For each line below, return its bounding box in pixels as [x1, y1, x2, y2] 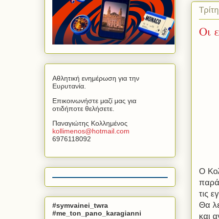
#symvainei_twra [52, 201, 108, 209]
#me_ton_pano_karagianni [52, 209, 141, 217]
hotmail [92, 127, 114, 135]
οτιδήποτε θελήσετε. [52, 105, 114, 113]
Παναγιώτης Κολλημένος [52, 119, 128, 128]
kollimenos [52, 127, 85, 135]
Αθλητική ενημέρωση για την [52, 74, 139, 83]
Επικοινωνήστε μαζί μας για [52, 97, 136, 105]
